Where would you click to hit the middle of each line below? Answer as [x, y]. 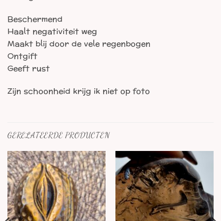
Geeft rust [29, 69]
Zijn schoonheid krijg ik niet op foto [79, 91]
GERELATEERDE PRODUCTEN [59, 135]
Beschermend [35, 19]
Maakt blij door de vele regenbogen [79, 44]
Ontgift [22, 56]
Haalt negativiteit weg [52, 32]
